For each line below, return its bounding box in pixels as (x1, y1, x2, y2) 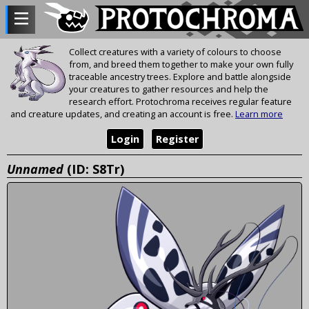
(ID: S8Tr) (63, 160, 124, 177)
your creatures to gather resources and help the (69, 83, 268, 96)
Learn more (235, 108, 283, 121)
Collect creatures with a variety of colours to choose (69, 46, 281, 59)
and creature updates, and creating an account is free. (10, 108, 235, 121)
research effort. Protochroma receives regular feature (69, 95, 292, 108)
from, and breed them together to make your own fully (69, 58, 293, 71)
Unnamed (7, 160, 63, 177)
